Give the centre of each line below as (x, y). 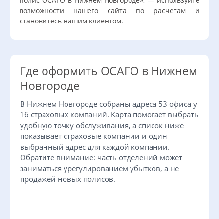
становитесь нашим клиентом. (71, 21)
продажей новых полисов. (68, 179)
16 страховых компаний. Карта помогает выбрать (109, 115)
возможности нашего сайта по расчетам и (109, 11)
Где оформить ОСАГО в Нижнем (109, 71)
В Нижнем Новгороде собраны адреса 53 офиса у (109, 104)
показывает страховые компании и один (94, 136)
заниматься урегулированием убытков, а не (99, 168)
